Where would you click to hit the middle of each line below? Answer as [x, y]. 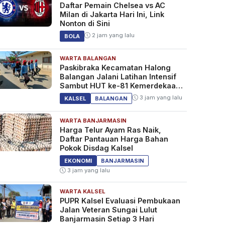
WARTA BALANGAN [88, 59]
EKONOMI [78, 161]
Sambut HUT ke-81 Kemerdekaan [120, 86]
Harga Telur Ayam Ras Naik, [110, 130]
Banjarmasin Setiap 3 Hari [107, 219]
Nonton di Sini [85, 24]
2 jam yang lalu [112, 35]
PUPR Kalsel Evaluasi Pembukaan [120, 201]
